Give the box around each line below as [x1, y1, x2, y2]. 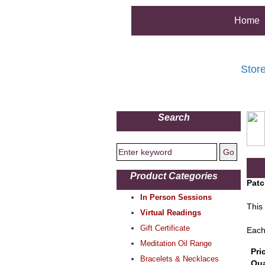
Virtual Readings [140, 208, 201, 217]
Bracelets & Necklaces [140, 254, 219, 263]
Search [158, 112, 199, 122]
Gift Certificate [140, 223, 190, 232]
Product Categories [130, 170, 227, 181]
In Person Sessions [140, 192, 212, 202]
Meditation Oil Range [140, 238, 212, 248]
